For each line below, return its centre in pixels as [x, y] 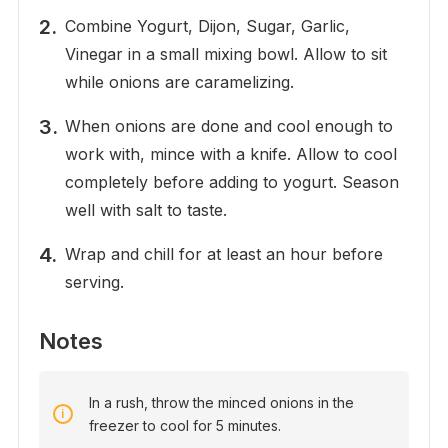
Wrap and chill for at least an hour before [223, 254]
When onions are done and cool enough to [228, 126]
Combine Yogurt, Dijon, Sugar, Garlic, [207, 26]
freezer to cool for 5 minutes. [186, 426]
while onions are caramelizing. [179, 82]
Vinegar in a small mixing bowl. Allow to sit [225, 54]
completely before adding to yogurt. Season [231, 182]
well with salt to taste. [145, 210]
